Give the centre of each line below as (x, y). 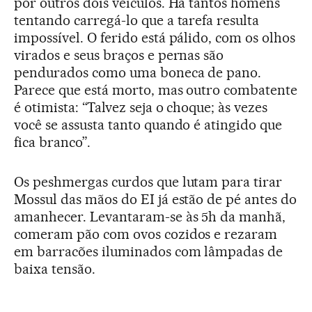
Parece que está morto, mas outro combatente (156, 90)
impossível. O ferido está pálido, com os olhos (155, 38)
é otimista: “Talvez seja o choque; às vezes (141, 107)
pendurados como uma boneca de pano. (138, 72)
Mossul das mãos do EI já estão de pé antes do (156, 199)
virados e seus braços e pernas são (119, 55)
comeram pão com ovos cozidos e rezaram (146, 234)
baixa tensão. (55, 269)
